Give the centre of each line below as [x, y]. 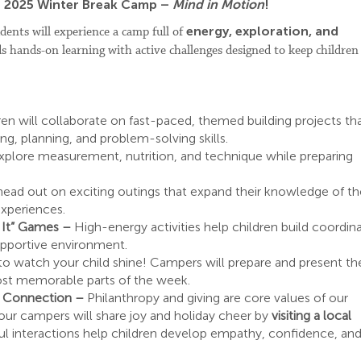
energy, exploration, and [262, 31]
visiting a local [311, 315]
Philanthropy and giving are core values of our [218, 298]
